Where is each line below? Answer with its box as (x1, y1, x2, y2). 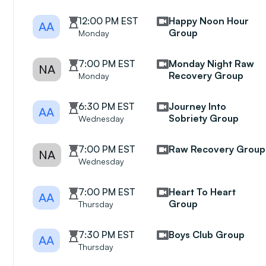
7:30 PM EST (78, 229, 135, 240)
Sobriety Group (169, 112, 239, 124)
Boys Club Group (169, 229, 245, 240)
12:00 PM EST (78, 15, 138, 27)
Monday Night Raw (169, 58, 255, 69)
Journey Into (169, 100, 227, 112)
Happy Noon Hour (169, 15, 249, 27)
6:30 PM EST (78, 100, 135, 112)
